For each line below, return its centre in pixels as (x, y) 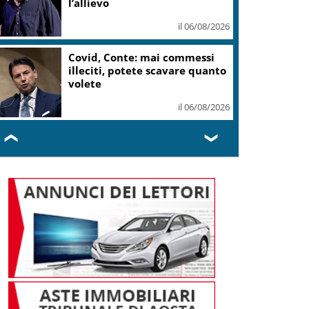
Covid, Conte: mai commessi (142, 57)
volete (85, 83)
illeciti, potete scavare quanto (148, 70)
